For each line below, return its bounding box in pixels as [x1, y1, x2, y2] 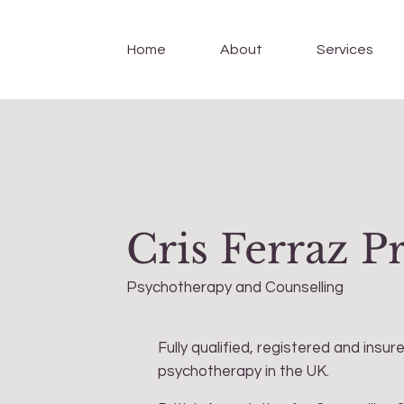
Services [317, 41, 374, 57]
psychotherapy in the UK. [158, 363, 330, 381]
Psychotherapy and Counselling [126, 280, 344, 297]
